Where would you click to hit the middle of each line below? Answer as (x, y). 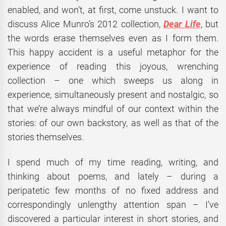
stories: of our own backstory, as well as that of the (113, 123)
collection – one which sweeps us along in (113, 80)
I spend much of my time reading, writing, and (113, 162)
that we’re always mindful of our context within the (113, 108)
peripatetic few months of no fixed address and (113, 191)
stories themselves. (46, 137)
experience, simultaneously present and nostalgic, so (113, 94)
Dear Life (182, 24)
